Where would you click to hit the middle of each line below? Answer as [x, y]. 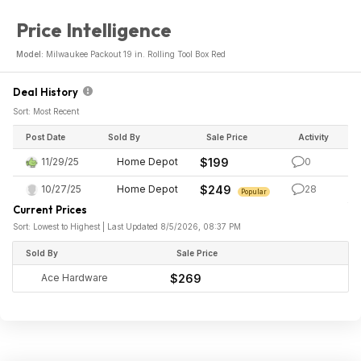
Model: [31, 54]
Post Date [46, 137]
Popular [254, 192]
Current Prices [50, 210]
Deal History [48, 92]
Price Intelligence [94, 30]
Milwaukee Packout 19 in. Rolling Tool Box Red [136, 54]
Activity [313, 137]
